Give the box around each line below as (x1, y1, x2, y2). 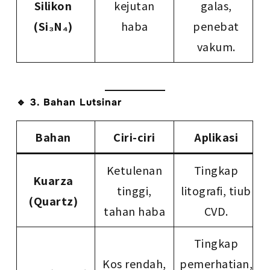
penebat (193, 18, 239, 34)
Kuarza (33, 172, 74, 189)
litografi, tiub (181, 183, 251, 199)
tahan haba (104, 203, 166, 219)
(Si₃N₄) (33, 18, 73, 34)
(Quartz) (28, 193, 78, 209)
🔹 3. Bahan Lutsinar (16, 96, 122, 109)
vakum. (196, 39, 236, 55)
